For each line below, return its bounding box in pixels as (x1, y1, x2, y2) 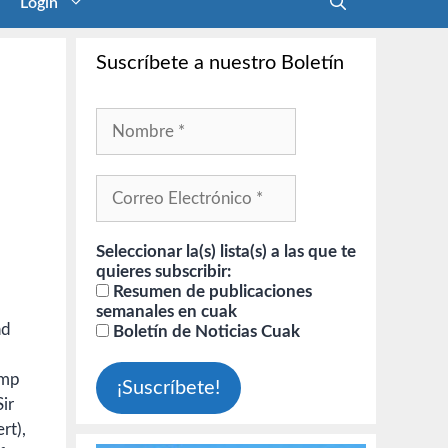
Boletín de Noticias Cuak (109, 323, 300, 340)
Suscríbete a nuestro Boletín (96, 53, 344, 73)
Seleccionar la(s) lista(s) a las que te (96, 243, 356, 260)
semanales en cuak (96, 303, 237, 320)
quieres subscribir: (96, 263, 231, 280)
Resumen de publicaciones (109, 283, 312, 300)
